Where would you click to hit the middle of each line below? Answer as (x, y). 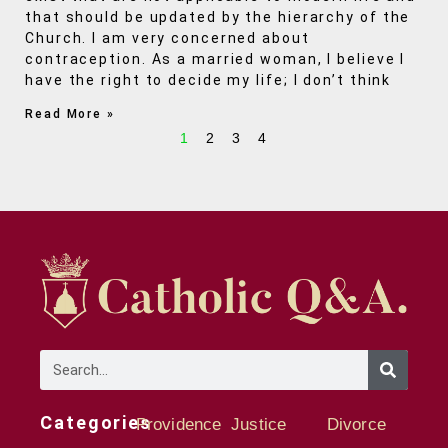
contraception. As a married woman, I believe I (215, 59)
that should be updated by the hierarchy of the (218, 17)
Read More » (70, 114)
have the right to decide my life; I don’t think (208, 80)
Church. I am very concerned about (167, 38)
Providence (178, 424)
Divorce (356, 424)
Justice (259, 424)
